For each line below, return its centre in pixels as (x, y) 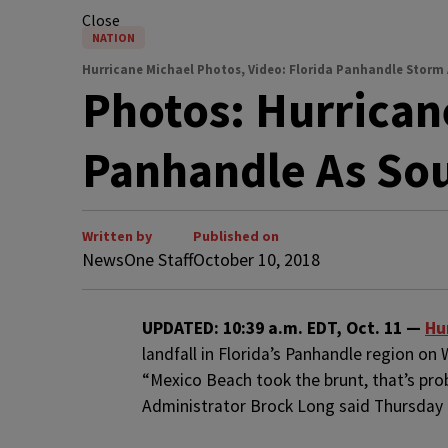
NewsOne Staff (137, 259)
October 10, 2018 (256, 259)
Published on (236, 236)
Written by (117, 236)
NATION (113, 37)
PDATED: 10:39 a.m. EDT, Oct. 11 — (289, 328)
